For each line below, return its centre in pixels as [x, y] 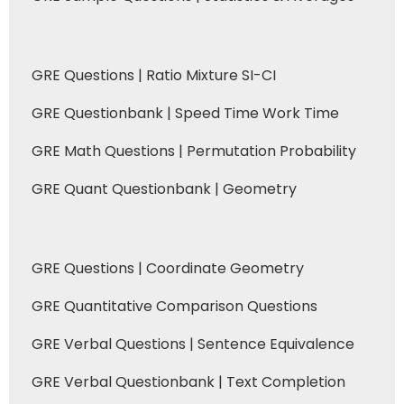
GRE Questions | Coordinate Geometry [168, 268]
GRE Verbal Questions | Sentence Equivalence [193, 344]
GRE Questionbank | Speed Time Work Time [185, 113]
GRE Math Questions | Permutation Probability [194, 151]
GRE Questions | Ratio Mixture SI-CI [154, 75]
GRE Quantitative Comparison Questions [174, 306]
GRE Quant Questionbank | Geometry [164, 189]
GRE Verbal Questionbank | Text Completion [188, 382]
